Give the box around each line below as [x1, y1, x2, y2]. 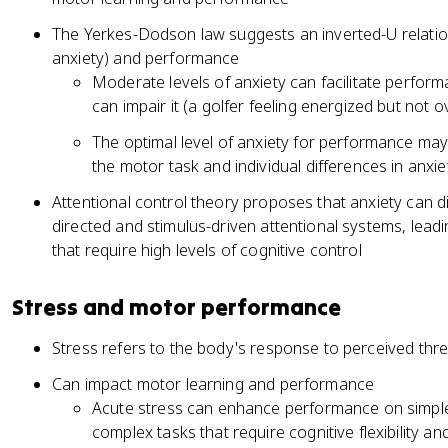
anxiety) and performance [52, 47, 240, 69]
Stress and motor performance [12, 293, 341, 321]
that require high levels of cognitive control [52, 239, 362, 261]
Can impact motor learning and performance [52, 373, 375, 395]
